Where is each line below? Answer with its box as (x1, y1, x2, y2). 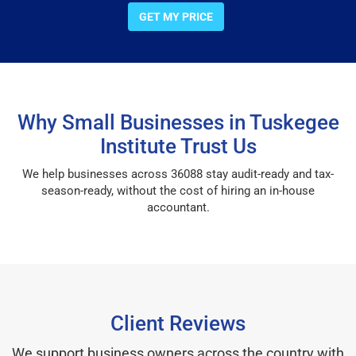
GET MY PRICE (138, 10, 213, 23)
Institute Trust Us (99, 133, 257, 158)
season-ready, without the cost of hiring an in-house (41, 183, 315, 198)
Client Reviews (110, 311, 246, 335)
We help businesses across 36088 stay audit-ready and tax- (22, 166, 334, 181)
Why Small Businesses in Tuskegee (17, 110, 339, 134)
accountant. (146, 199, 210, 215)
